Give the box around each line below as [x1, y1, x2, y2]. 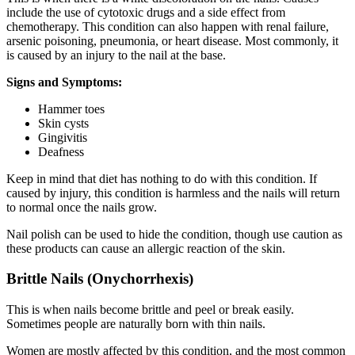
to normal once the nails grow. [6, 200, 157, 214]
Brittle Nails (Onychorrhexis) [6, 270, 193, 288]
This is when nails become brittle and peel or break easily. [6, 303, 294, 316]
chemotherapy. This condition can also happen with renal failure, [6, 19, 329, 33]
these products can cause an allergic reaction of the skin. [6, 241, 285, 255]
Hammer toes [38, 101, 105, 116]
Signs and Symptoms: [6, 74, 122, 89]
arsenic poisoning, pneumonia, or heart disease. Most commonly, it [6, 33, 338, 48]
